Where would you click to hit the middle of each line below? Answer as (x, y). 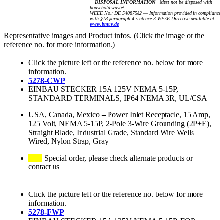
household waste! (107, 8)
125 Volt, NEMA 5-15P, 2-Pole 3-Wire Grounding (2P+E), (120, 124)
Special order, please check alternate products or (117, 158)
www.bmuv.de (104, 24)
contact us (44, 167)
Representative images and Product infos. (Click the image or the (104, 36)
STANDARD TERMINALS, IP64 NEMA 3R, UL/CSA (118, 98)
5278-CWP (47, 81)
